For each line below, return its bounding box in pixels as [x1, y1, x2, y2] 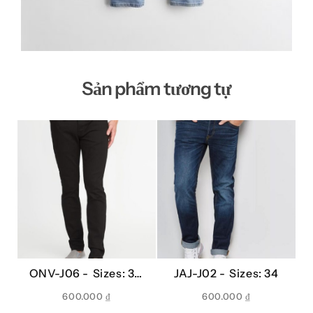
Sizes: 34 [229, 266, 279, 281]
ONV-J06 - [29, 266, 93, 281]
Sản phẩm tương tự [81, 78, 232, 101]
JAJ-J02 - [174, 266, 230, 281]
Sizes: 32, [92, 266, 145, 281]
